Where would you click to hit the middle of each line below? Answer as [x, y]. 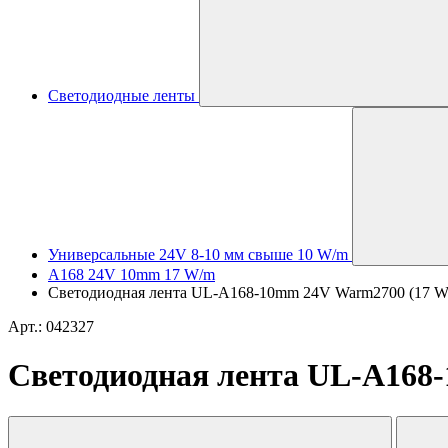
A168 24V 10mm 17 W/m [131, 274]
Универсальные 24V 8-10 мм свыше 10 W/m [198, 254]
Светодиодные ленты [121, 95]
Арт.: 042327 [51, 326]
